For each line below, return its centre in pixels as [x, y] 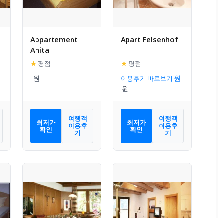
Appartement [54, 40]
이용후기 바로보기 [147, 79]
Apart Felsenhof [149, 40]
